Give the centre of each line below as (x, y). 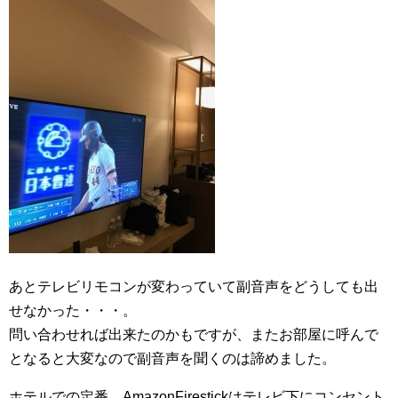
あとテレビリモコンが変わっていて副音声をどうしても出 (194, 287)
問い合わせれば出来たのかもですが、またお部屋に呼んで (194, 334)
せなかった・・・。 (73, 310)
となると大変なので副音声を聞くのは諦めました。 (172, 358)
